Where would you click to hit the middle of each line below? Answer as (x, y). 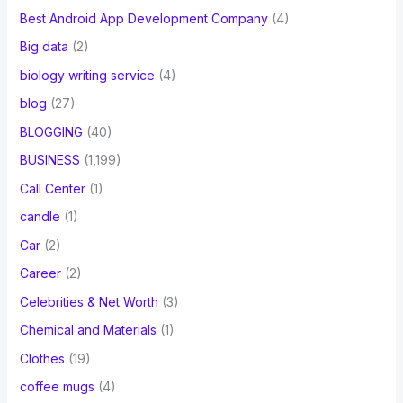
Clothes (42, 358)
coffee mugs (57, 387)
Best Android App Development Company (143, 18)
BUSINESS (49, 160)
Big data (44, 47)
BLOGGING (51, 131)
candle (40, 217)
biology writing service (87, 75)
